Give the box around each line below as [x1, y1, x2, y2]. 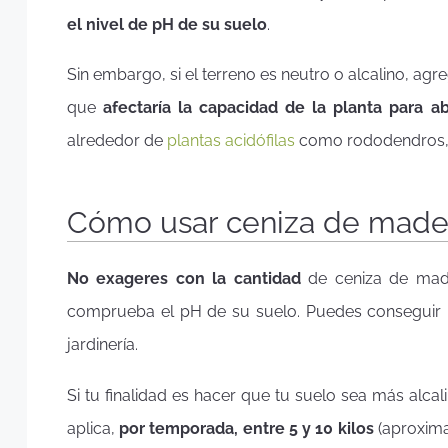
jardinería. [67, 334, 138, 354]
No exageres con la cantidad [67, 268, 301, 288]
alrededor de [67, 131, 167, 151]
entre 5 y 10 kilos [242, 418, 374, 438]
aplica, [67, 418, 120, 438]
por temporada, [119, 418, 239, 438]
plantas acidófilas [167, 131, 295, 151]
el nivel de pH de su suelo [67, 14, 267, 34]
